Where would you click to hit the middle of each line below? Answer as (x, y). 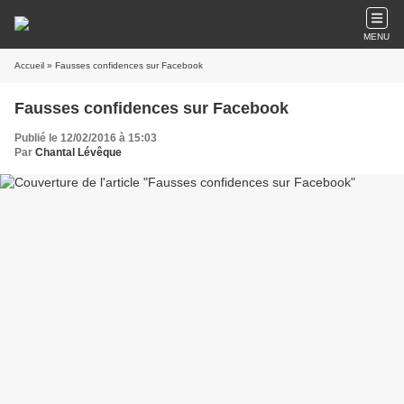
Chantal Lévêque (78, 152)
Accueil (29, 65)
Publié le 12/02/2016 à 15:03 (86, 138)
